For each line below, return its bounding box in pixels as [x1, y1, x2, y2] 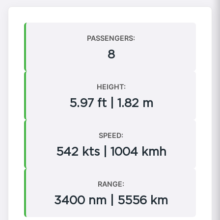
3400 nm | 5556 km [54, 192, 168, 207]
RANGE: [98, 179, 124, 188]
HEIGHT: [96, 82, 126, 91]
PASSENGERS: [87, 33, 135, 42]
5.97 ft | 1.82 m [69, 95, 153, 110]
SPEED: [99, 131, 123, 139]
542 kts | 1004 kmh [55, 144, 166, 159]
